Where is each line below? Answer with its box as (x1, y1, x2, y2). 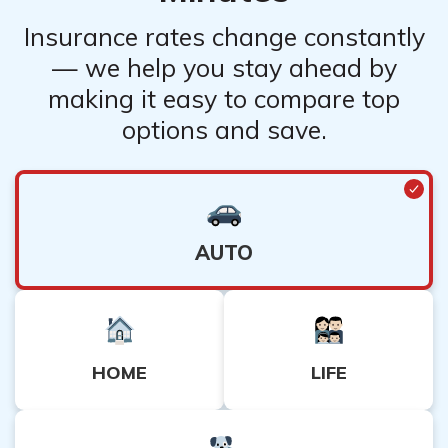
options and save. (121, 113, 327, 145)
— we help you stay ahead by (51, 51, 397, 83)
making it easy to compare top (48, 82, 400, 114)
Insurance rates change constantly (23, 20, 425, 52)
